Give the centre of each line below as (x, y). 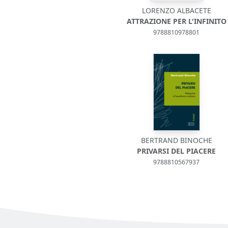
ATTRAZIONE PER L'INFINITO (176, 21)
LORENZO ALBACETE (176, 10)
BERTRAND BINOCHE (176, 140)
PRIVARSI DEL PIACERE (177, 151)
